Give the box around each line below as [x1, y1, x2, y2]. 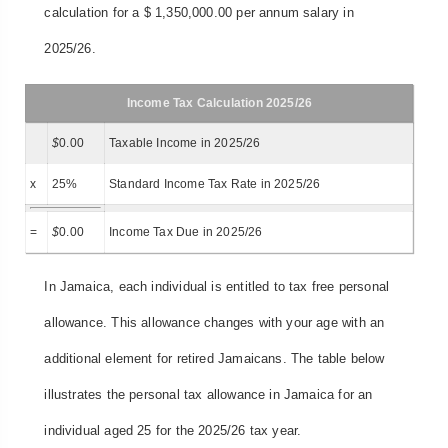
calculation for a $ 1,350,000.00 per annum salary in [44, 5, 354, 21]
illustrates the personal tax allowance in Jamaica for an [44, 387, 373, 403]
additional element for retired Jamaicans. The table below [44, 351, 385, 367]
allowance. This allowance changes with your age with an [44, 315, 385, 331]
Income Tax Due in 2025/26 [109, 224, 263, 239]
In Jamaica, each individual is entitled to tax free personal [44, 279, 390, 295]
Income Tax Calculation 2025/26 [126, 95, 313, 110]
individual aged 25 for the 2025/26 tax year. [44, 423, 302, 439]
